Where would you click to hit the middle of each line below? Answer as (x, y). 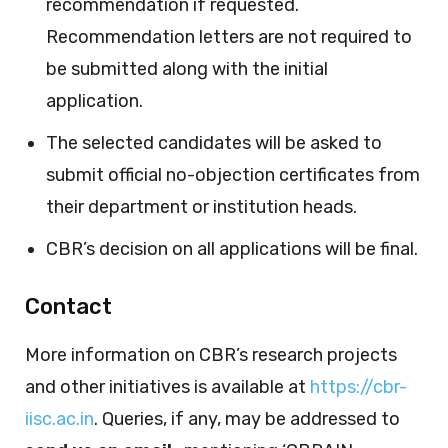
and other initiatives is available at (167, 386)
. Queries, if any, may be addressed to (247, 418)
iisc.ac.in (59, 418)
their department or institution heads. (201, 206)
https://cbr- (358, 386)
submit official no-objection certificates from (233, 174)
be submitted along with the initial (187, 68)
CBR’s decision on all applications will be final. (232, 248)
